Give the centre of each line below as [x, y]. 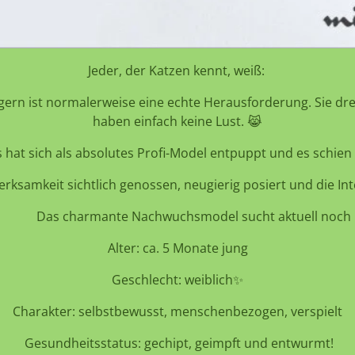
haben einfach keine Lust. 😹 [177, 122]
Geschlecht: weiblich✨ [177, 280]
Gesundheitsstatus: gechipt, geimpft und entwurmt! [177, 344]
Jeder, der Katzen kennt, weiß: [177, 71]
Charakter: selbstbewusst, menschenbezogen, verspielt [177, 312]
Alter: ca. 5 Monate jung [177, 248]
